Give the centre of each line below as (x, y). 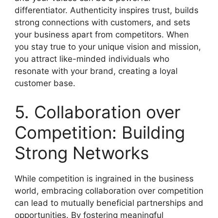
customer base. (45, 83)
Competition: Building (100, 132)
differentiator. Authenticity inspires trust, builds (107, 10)
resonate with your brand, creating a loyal (96, 71)
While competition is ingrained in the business (104, 179)
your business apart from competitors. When (102, 34)
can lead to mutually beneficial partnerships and (109, 203)
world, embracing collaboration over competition (109, 191)
